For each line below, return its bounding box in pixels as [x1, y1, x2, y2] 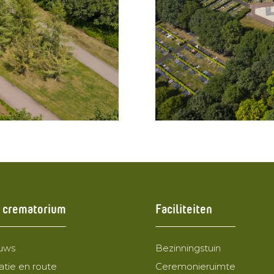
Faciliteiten [155, 198, 212, 218]
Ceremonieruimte [155, 261, 235, 273]
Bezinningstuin [155, 242, 221, 254]
